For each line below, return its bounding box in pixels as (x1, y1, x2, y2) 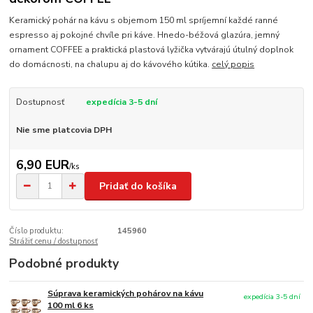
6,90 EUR (15, 156, 69, 174)
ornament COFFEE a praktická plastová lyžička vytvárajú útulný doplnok (9, 43, 294, 55)
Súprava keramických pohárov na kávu (48, 288, 204, 300)
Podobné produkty (9, 255, 119, 272)
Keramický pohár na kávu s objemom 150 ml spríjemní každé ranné (9, 14, 279, 26)
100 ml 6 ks (48, 300, 94, 312)
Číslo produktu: (9, 226, 64, 237)
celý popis (212, 58, 255, 70)
